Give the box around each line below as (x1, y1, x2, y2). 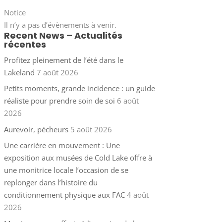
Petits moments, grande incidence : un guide (3, 83, 155, 94)
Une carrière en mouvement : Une (3, 140, 120, 151)
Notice (3, 7, 26, 17)
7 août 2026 (36, 67, 78, 77)
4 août (126, 190, 149, 200)
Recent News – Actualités (3, 29, 122, 42)
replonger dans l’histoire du (3, 177, 98, 188)
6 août (116, 96, 139, 106)
